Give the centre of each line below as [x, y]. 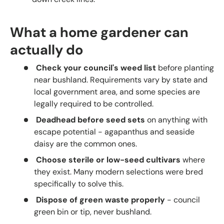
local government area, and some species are [117, 91]
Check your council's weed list [96, 67]
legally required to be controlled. [94, 103]
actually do [46, 50]
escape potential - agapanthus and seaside [114, 131]
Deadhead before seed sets [90, 119]
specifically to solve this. [79, 183]
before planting [185, 67]
